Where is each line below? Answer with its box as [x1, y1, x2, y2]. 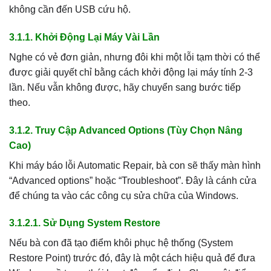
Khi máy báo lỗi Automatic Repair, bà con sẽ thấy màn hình [9, 160, 261, 171]
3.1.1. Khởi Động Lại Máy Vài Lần [9, 31, 160, 42]
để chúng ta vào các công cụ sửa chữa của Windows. [9, 190, 238, 201]
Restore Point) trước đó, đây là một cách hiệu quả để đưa [9, 253, 255, 264]
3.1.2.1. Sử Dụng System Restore [9, 218, 160, 229]
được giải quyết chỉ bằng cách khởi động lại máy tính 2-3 [9, 67, 253, 77]
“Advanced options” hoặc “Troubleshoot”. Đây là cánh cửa [9, 175, 256, 186]
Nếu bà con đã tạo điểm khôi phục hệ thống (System [9, 238, 233, 249]
